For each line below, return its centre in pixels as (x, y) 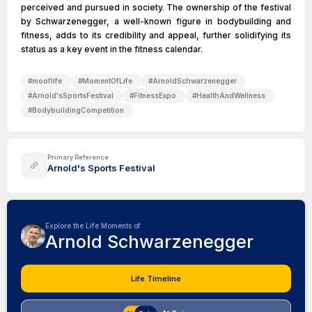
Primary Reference (78, 157)
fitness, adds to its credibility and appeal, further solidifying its (156, 35)
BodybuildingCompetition (78, 110)
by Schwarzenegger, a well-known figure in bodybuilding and (156, 21)
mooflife (47, 81)
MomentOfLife (107, 81)
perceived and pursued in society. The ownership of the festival (156, 7)
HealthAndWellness (231, 95)
